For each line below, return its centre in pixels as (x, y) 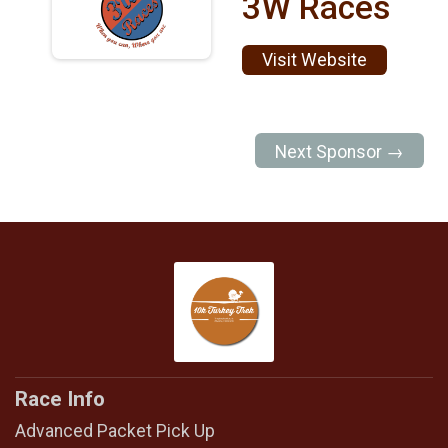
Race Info (60, 399)
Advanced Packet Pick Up (115, 431)
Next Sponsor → (340, 152)
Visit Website (315, 59)
